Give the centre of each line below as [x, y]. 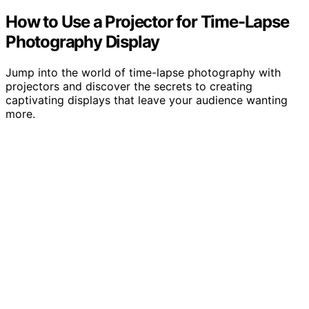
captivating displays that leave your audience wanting [147, 100]
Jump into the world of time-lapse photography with [143, 72]
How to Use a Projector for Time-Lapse [147, 21]
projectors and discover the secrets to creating [129, 86]
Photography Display [83, 41]
